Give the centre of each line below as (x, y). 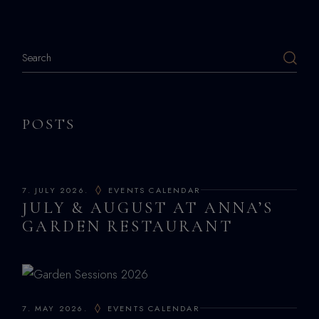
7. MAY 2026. (55, 308)
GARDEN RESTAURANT (127, 226)
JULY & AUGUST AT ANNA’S (148, 207)
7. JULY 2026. (55, 190)
